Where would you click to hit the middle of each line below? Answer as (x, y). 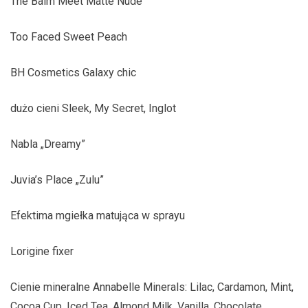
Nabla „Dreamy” (48, 144)
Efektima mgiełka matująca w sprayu (98, 216)
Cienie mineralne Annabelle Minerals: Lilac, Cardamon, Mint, (152, 287)
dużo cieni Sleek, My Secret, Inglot (93, 108)
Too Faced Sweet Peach (69, 37)
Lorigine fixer (42, 251)
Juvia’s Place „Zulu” (57, 180)
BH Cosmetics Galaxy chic (73, 73)
